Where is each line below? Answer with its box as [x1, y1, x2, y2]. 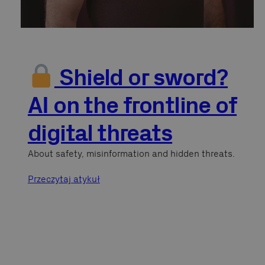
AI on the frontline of [27, 91, 237, 119]
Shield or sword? [54, 63, 228, 91]
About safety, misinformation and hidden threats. [27, 147, 235, 159]
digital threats [27, 118, 173, 147]
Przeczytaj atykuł [27, 173, 100, 185]
